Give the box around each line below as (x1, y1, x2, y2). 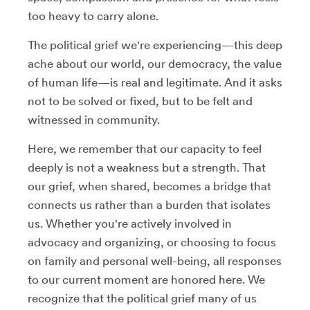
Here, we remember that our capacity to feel (28, 141, 262, 156)
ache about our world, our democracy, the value (28, 56, 282, 71)
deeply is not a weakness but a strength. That (28, 160, 266, 174)
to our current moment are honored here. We (28, 272, 265, 286)
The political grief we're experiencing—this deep (28, 37, 282, 52)
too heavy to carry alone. (28, 8, 158, 23)
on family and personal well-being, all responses (28, 253, 282, 268)
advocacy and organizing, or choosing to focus (28, 235, 276, 249)
